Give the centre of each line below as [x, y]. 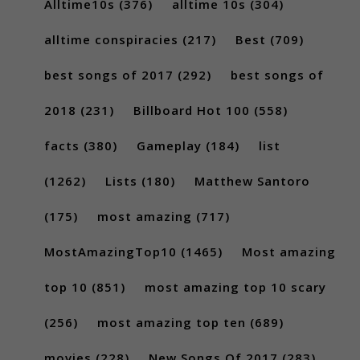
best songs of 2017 [109, 74]
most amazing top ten [172, 322]
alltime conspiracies [111, 39]
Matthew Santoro [252, 180]
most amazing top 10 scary [235, 286]
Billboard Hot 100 [192, 110]
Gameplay [169, 145]
